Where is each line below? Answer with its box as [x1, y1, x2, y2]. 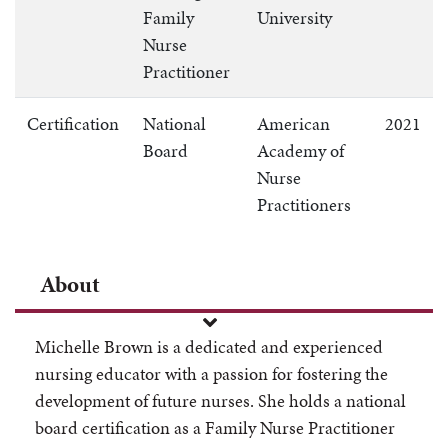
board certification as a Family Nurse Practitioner [35, 415, 395, 441]
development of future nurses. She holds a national [35, 388, 406, 414]
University [257, 5, 332, 31]
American [257, 111, 330, 137]
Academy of [257, 138, 344, 164]
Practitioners [257, 192, 351, 218]
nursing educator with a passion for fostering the [35, 361, 388, 387]
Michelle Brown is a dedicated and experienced [35, 334, 383, 360]
